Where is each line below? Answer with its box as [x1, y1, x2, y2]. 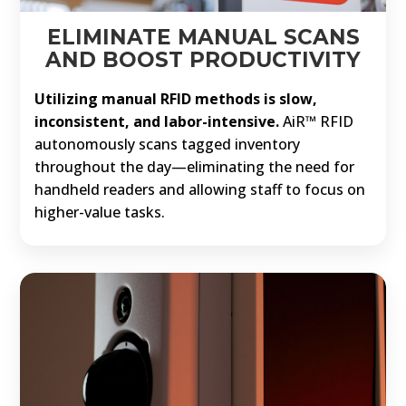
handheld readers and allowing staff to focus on [34, 179, 366, 200]
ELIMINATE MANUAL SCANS [46, 24, 360, 51]
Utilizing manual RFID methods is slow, [34, 89, 318, 110]
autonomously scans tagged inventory [34, 134, 301, 155]
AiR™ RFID [283, 111, 354, 132]
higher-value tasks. [34, 202, 166, 223]
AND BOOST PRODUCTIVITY [45, 47, 361, 73]
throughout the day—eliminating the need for [34, 157, 355, 178]
